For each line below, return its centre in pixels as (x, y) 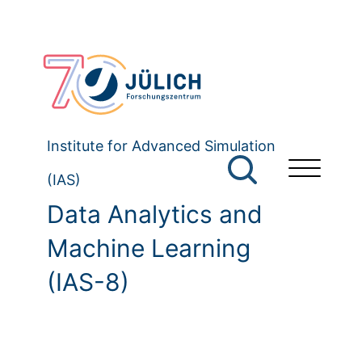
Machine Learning (149, 248)
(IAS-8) (88, 282)
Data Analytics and (155, 215)
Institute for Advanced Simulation (161, 146)
